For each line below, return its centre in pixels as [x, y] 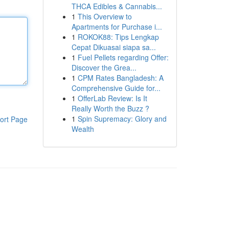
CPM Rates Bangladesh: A [120, 78]
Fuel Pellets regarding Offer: [123, 57]
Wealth [83, 129]
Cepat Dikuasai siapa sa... [113, 47]
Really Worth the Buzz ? [110, 108]
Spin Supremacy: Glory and [122, 119]
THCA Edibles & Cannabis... [117, 6]
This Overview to [105, 16]
